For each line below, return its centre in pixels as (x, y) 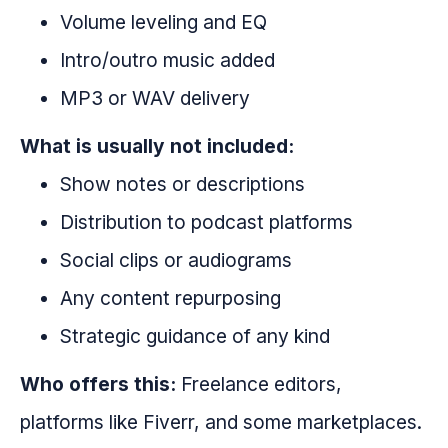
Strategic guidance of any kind (195, 336)
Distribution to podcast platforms (206, 222)
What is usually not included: (157, 146)
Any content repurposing (170, 298)
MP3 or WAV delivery (155, 98)
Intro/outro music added (167, 60)
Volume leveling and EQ (163, 22)
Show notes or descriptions (182, 184)
